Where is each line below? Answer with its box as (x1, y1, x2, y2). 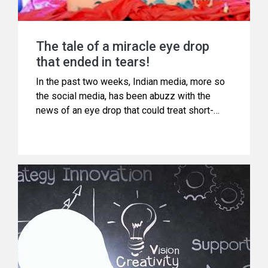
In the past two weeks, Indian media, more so (36, 75, 225, 87)
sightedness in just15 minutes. (36, 118, 164, 130)
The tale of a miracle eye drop (36, 38, 209, 54)
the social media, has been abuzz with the (36, 90, 211, 102)
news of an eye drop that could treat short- (36, 104, 214, 116)
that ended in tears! (36, 54, 150, 69)
